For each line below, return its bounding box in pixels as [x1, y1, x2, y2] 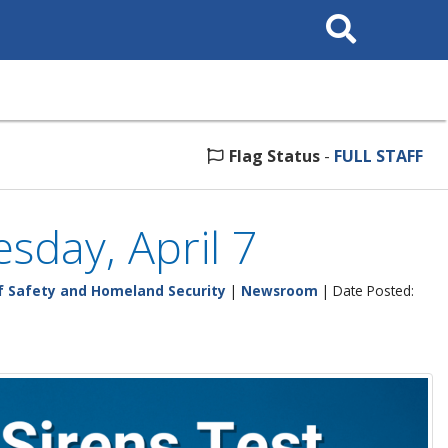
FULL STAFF [334, 145, 423, 167]
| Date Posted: [318, 281, 414, 300]
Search [317, 6, 358, 21]
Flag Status [229, 145, 320, 167]
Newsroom [241, 281, 318, 300]
